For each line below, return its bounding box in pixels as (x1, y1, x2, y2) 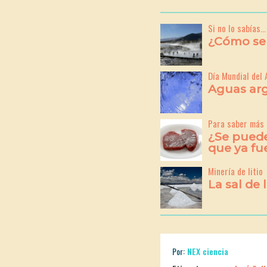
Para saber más (207, 117, 264, 131)
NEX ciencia (187, 245, 228, 258)
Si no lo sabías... (207, 21, 266, 35)
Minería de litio (207, 164, 263, 178)
